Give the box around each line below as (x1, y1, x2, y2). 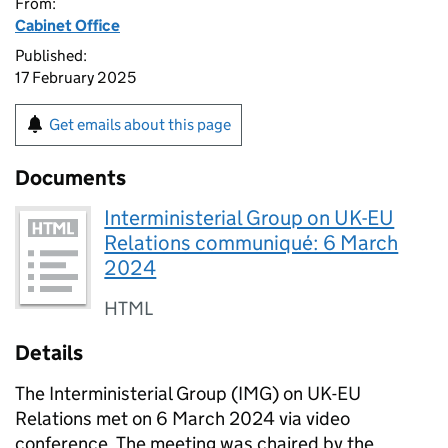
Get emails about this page (49, 115, 231, 134)
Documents (15, 165, 126, 191)
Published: (15, 46, 87, 65)
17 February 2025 (15, 68, 136, 87)
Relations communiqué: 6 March (104, 230, 399, 256)
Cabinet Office (15, 16, 120, 35)
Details (15, 340, 83, 366)
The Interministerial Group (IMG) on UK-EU (15, 382, 361, 405)
